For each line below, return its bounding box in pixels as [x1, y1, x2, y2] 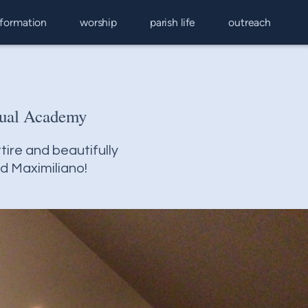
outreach [228, 16, 271, 29]
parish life [149, 16, 196, 29]
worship [80, 16, 117, 29]
